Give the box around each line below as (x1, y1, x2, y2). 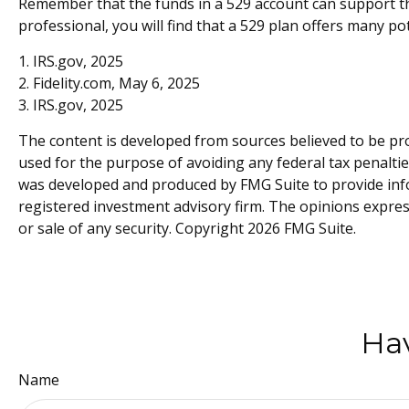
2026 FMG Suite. (247, 217, 356, 238)
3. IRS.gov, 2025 (18, 94, 123, 115)
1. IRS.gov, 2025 (18, 50, 123, 71)
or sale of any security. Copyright (18, 217, 247, 238)
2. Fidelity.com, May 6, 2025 (18, 72, 200, 93)
